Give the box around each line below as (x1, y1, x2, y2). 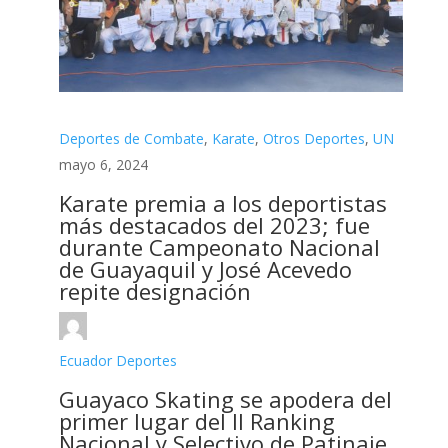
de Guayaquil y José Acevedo (58, 253, 352, 284)
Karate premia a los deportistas (58, 187, 387, 218)
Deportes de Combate (58, 128, 204, 148)
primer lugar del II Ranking (58, 405, 335, 436)
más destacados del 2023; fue (58, 209, 370, 240)
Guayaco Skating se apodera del (58, 383, 392, 414)
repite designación (58, 275, 251, 306)
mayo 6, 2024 (58, 154, 148, 174)
